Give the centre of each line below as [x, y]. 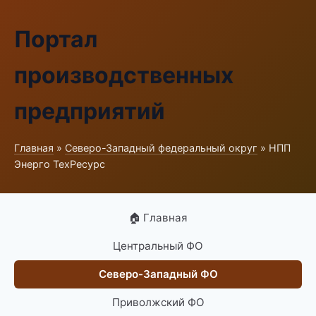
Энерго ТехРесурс [60, 164]
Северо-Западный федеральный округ [161, 148]
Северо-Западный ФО [158, 274]
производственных [124, 75]
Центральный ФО [158, 246]
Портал [56, 39]
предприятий [90, 111]
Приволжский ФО [158, 302]
